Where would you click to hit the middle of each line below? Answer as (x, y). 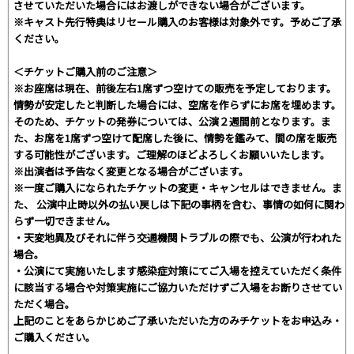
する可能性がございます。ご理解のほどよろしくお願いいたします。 (172, 154)
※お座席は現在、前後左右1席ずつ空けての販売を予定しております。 (175, 88)
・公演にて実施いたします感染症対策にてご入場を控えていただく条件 (177, 270)
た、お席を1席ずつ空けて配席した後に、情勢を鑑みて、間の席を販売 (175, 137)
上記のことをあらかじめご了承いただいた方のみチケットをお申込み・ (178, 320)
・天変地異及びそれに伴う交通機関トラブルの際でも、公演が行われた (177, 237)
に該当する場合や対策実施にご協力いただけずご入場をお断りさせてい (178, 287)
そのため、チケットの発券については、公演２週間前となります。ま (172, 121)
